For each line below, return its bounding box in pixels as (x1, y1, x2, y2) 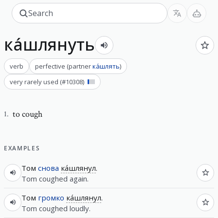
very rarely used (10, 77, 58, 86)
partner (69, 61, 91, 71)
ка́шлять (92, 61, 120, 71)
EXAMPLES (4, 144, 40, 152)
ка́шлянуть (4, 33, 95, 55)
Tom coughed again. (21, 173, 89, 183)
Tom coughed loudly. (21, 203, 91, 213)
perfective (35, 61, 65, 71)
